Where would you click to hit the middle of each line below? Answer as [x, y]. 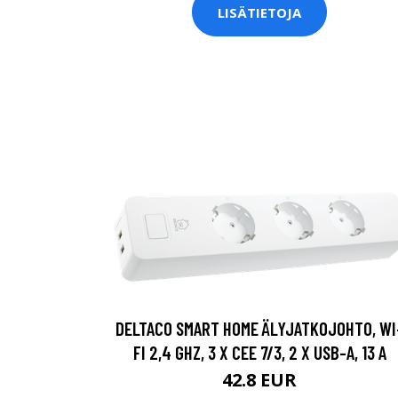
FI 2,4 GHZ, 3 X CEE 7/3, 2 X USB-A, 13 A [259, 352]
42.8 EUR [259, 379]
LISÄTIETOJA [259, 12]
